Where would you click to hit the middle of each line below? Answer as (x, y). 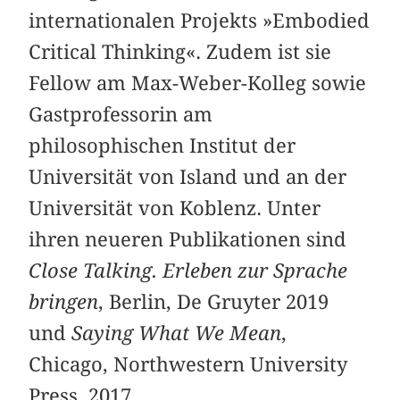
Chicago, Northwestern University (188, 365)
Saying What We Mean (177, 333)
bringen (64, 302)
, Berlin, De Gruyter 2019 (214, 302)
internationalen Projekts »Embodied (200, 21)
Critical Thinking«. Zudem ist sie (180, 52)
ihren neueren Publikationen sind (188, 240)
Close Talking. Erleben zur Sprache (188, 271)
